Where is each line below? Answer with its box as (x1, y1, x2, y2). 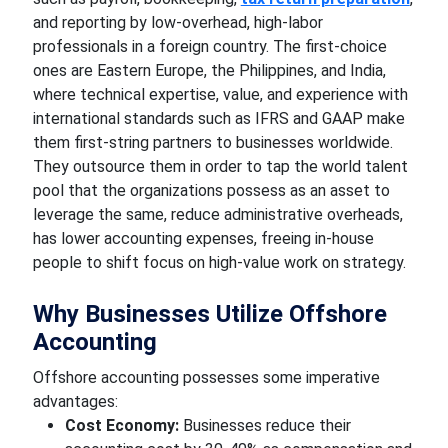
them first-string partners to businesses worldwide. (32, 133, 393, 152)
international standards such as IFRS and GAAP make (32, 109, 405, 128)
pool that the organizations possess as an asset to (32, 181, 390, 200)
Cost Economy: (64, 416, 179, 435)
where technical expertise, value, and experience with (32, 85, 408, 104)
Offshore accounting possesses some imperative (32, 368, 380, 387)
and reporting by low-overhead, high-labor (32, 13, 323, 32)
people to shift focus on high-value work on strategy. (32, 253, 406, 272)
